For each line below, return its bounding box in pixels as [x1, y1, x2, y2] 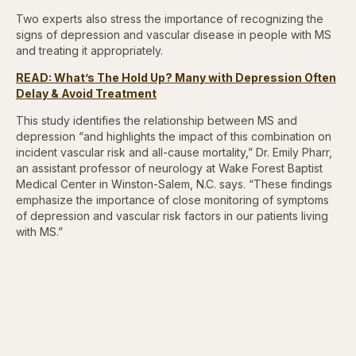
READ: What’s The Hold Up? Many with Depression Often [16, 70, 336, 84]
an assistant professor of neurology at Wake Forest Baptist [16, 161, 323, 175]
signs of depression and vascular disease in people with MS [16, 27, 331, 41]
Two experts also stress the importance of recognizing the [16, 11, 323, 25]
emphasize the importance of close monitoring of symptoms [16, 192, 329, 207]
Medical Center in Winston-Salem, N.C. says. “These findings [16, 176, 332, 191]
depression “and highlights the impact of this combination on [16, 129, 331, 143]
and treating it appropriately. [16, 43, 163, 57]
